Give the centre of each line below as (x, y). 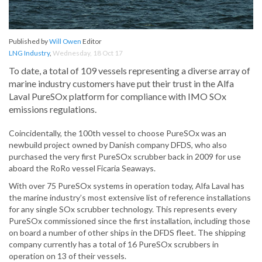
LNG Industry (29, 53)
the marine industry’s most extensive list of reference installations (130, 198)
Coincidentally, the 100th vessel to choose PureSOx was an (118, 133)
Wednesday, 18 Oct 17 (88, 53)
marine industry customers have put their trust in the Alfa (121, 84)
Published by (29, 42)
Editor (92, 42)
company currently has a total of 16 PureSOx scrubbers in (114, 244)
